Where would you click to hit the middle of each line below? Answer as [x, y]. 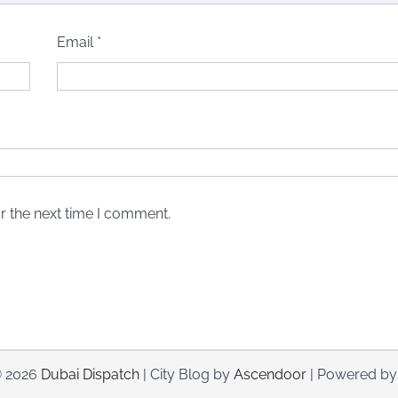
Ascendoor [270, 374]
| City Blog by [187, 374]
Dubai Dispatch [90, 374]
